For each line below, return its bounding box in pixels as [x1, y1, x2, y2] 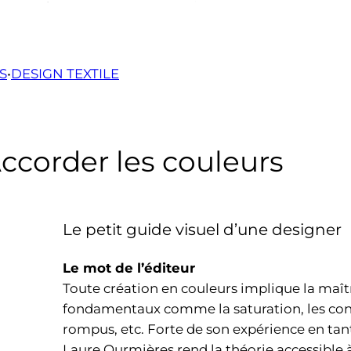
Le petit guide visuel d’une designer [63, 219, 342, 239]
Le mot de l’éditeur [63, 259, 195, 276]
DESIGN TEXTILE [11, 66, 119, 82]
